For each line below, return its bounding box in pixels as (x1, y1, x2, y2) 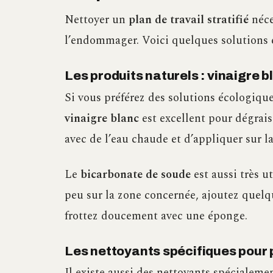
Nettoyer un (65, 11, 129, 29)
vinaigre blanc (65, 109, 139, 127)
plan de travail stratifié (129, 11, 249, 29)
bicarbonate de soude (80, 165, 191, 183)
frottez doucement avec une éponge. (65, 207, 247, 225)
